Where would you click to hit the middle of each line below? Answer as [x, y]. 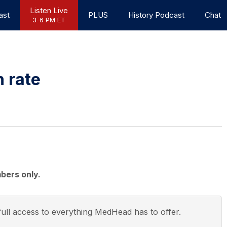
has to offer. [156, 212]
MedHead [113, 212]
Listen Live [49, 10]
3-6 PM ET [49, 20]
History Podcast [156, 15]
